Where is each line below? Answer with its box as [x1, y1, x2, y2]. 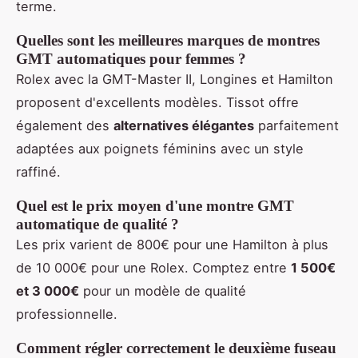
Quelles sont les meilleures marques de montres [16, 31, 320, 49]
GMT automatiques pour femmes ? [16, 50, 246, 67]
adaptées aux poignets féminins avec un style [16, 140, 304, 157]
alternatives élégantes [113, 117, 254, 133]
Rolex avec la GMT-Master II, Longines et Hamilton [16, 70, 333, 87]
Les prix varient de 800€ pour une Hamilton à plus [16, 236, 328, 253]
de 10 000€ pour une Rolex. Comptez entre [16, 259, 291, 276]
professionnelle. [16, 305, 117, 322]
